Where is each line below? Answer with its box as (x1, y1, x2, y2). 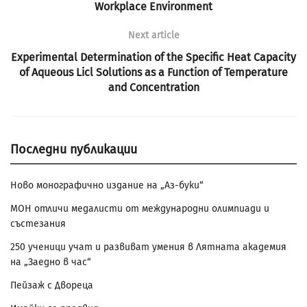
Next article (127, 29, 180, 42)
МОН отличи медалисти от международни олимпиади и (10, 203, 269, 215)
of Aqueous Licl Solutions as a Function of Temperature (19, 66, 288, 79)
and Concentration (108, 81, 199, 95)
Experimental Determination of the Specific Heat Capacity (11, 51, 296, 64)
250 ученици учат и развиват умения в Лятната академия (10, 241, 286, 254)
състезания (10, 218, 66, 230)
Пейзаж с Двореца (10, 280, 93, 292)
